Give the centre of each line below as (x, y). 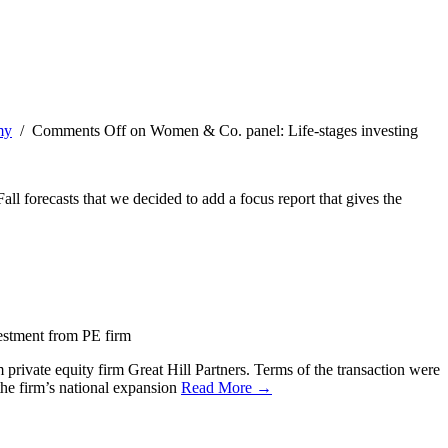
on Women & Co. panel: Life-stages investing (272, 130)
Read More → (226, 387)
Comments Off (79, 130)
